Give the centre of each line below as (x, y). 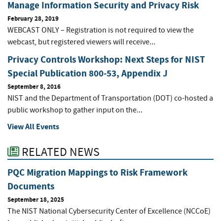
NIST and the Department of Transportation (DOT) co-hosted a (110, 98)
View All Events (33, 127)
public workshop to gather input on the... (75, 110)
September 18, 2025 (36, 200)
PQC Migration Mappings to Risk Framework (97, 173)
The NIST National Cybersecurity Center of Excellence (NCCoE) (109, 211)
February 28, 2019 (33, 19)
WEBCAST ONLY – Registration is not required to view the (101, 30)
